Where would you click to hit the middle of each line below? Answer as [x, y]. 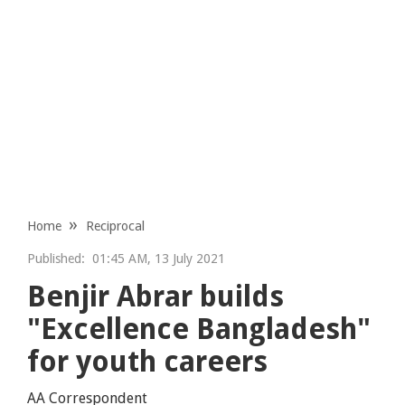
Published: [57, 258]
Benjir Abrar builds [156, 296]
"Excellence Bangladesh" [199, 329]
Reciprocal [116, 226]
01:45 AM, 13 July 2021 [155, 258]
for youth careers [148, 361]
